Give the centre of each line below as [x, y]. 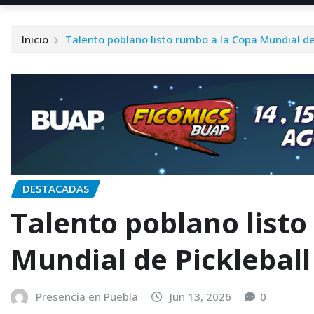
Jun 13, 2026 [200, 296]
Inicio [35, 39]
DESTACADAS [56, 189]
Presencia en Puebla [87, 296]
